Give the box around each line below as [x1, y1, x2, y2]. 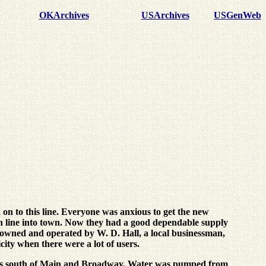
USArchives [141, 10, 189, 20]
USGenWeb [214, 10, 261, 20]
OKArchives [39, 10, 89, 20]
